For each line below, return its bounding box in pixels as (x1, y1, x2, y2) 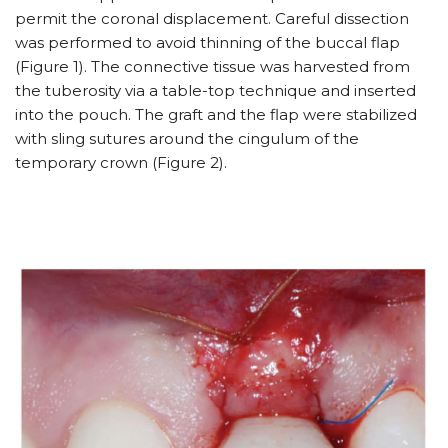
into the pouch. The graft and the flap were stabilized (15, 105, 417, 125)
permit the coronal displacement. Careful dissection (15, 9, 409, 29)
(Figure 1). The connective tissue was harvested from (15, 57, 410, 77)
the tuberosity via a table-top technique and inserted (15, 81, 416, 101)
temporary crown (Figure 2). (15, 153, 227, 173)
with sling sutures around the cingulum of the (15, 129, 359, 149)
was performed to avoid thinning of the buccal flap (15, 33, 400, 53)
